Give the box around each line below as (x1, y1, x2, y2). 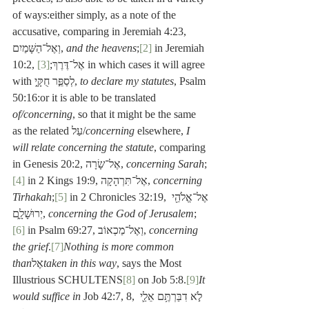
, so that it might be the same (72, 108, 199, 121)
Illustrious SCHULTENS (12, 274, 123, 286)
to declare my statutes (80, 75, 174, 88)
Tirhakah (12, 191, 52, 203)
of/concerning (12, 108, 72, 121)
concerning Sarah (126, 158, 204, 170)
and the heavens (66, 42, 137, 54)
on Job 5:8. (135, 274, 186, 286)
